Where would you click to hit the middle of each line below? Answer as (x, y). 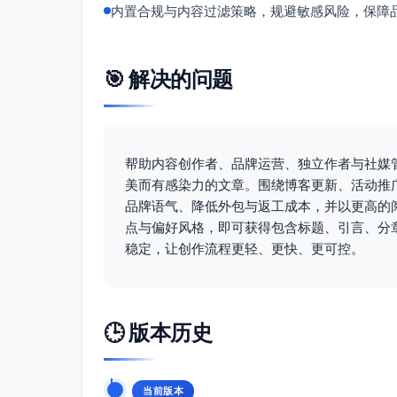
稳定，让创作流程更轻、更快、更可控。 (245, 249)
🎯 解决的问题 (168, 79)
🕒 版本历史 (158, 333)
